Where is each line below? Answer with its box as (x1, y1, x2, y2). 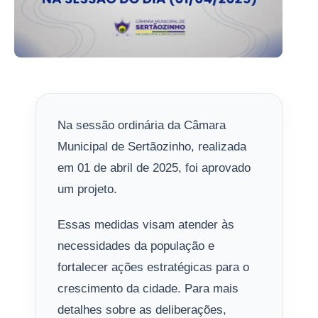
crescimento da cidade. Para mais (57, 282, 238, 295)
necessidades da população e (57, 239, 214, 253)
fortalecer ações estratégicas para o (57, 261, 249, 274)
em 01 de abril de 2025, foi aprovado (57, 161, 251, 175)
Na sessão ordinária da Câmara (57, 119, 226, 132)
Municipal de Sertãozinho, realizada (57, 140, 246, 153)
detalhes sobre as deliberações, (57, 303, 226, 317)
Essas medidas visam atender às (57, 218, 234, 231)
